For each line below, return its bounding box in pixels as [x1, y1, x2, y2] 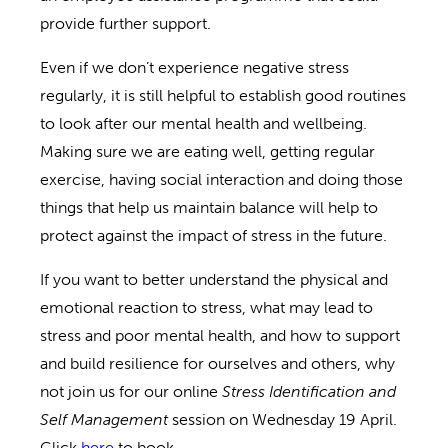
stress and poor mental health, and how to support [40, 325, 400, 345]
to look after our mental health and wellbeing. [40, 113, 367, 133]
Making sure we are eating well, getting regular [40, 141, 375, 161]
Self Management [40, 409, 168, 429]
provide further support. [40, 13, 215, 33]
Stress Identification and [222, 381, 396, 401]
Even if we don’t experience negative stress [40, 57, 349, 77]
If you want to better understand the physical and [40, 269, 388, 289]
